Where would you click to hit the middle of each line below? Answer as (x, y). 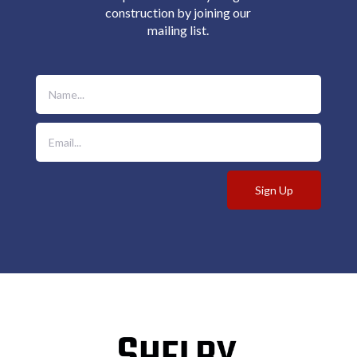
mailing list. (178, 30)
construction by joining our (178, 13)
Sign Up (275, 190)
